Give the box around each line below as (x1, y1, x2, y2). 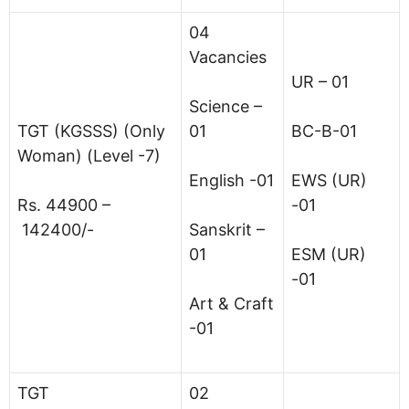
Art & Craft (189, 293, 274, 313)
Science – (189, 96, 262, 116)
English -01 (189, 170, 274, 190)
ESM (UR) (291, 244, 366, 264)
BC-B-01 (291, 121, 357, 141)
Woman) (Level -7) (17, 145, 161, 165)
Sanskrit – (189, 219, 265, 239)
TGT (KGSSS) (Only (17, 121, 165, 141)
